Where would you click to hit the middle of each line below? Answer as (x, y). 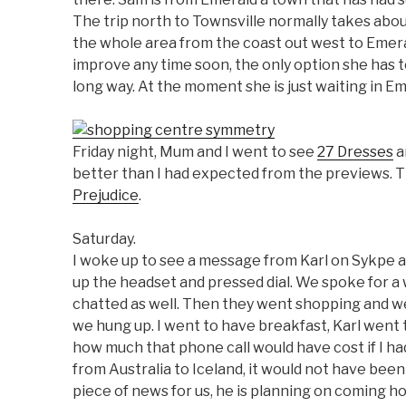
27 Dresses (355, 152)
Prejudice (106, 195)
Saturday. (104, 239)
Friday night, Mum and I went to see (195, 152)
